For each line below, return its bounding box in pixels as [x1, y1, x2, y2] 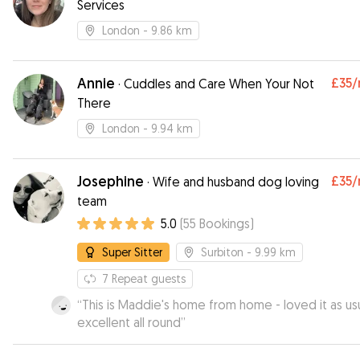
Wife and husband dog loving [153, 174, 319, 190]
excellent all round [77, 314, 181, 330]
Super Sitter [102, 245, 162, 259]
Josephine [77, 172, 144, 190]
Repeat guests [112, 272, 186, 285]
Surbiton [201, 245, 243, 259]
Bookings [199, 215, 250, 231]
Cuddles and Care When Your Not [124, 76, 314, 92]
